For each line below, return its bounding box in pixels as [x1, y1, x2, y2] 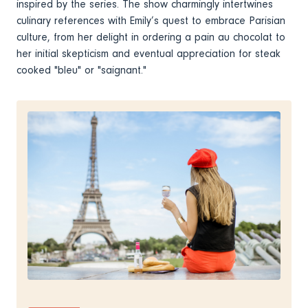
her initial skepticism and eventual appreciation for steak [16, 47, 280, 60]
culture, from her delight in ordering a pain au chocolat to [16, 30, 285, 43]
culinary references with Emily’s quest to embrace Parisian [16, 14, 285, 27]
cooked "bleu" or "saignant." [16, 63, 154, 76]
